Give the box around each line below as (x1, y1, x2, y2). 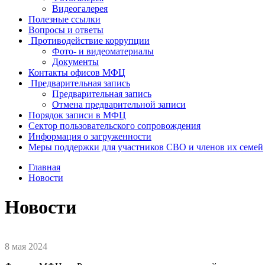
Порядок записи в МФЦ (28, 110, 126, 121)
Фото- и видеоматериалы (52, 46, 154, 57)
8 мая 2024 (5, 241, 47, 252)
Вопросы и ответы (28, 25, 104, 35)
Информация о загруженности (28, 131, 151, 142)
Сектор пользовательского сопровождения (28, 121, 201, 131)
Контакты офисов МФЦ (28, 67, 125, 78)
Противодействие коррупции (31, 35, 150, 46)
